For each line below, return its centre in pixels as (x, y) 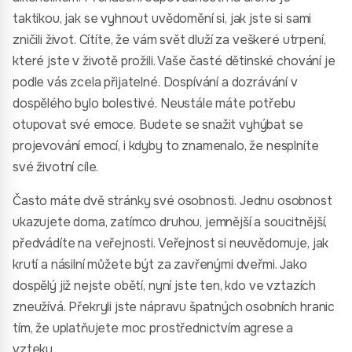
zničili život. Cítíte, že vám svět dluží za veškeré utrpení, (169, 40)
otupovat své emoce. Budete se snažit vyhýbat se (158, 125)
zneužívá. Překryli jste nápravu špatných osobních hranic (174, 307)
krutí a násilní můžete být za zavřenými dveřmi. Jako (160, 264)
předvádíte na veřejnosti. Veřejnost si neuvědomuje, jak (171, 243)
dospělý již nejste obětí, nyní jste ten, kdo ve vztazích (165, 286)
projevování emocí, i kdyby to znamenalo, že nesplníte (166, 146)
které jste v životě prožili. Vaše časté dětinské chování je (174, 61)
